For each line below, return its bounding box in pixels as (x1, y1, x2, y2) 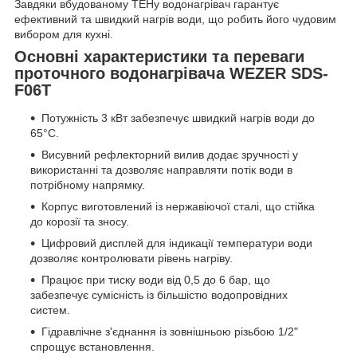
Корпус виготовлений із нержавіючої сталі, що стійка (41, 200, 315, 214)
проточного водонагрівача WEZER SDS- (14, 64, 328, 82)
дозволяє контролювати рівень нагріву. (30, 252, 233, 265)
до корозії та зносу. (30, 215, 129, 229)
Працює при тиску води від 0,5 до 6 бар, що (41, 273, 270, 287)
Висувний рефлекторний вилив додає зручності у (41, 148, 298, 162)
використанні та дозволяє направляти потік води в (30, 163, 292, 177)
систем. (30, 304, 70, 317)
